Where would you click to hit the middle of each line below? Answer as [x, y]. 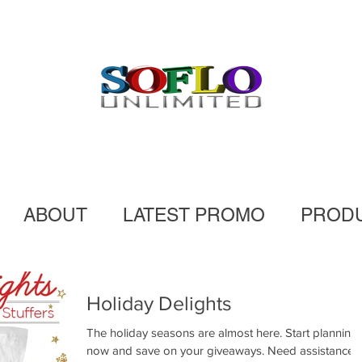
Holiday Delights [159, 303]
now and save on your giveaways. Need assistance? [223, 350]
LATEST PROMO [194, 215]
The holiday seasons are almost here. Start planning [186, 333]
